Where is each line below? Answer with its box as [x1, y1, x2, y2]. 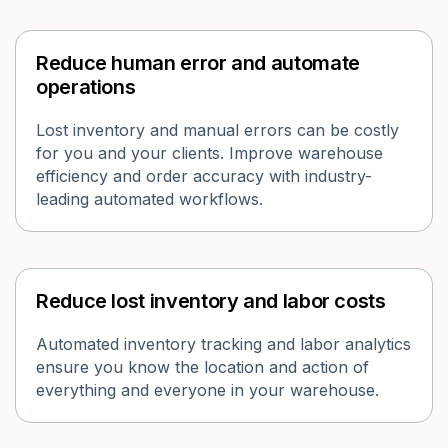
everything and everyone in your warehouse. [36, 380, 384, 401]
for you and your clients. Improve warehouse [36, 143, 383, 164]
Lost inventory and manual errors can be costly [36, 120, 399, 141]
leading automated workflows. [36, 189, 268, 210]
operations [36, 75, 136, 100]
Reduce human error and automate [36, 51, 360, 76]
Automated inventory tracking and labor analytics [36, 334, 411, 355]
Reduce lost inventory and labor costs [36, 289, 386, 314]
